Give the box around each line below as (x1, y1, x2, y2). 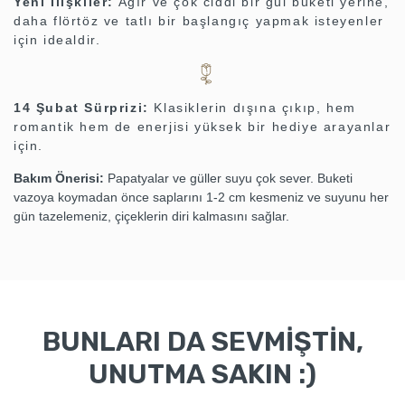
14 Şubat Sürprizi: (14, 100, 149, 116)
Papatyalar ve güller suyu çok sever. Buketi (104, 171, 353, 186)
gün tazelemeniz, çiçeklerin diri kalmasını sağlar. (14, 209, 289, 224)
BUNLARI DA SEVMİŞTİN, (42, 325, 363, 359)
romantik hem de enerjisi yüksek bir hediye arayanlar (14, 119, 391, 135)
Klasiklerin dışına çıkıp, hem (148, 100, 356, 116)
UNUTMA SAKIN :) (89, 358, 316, 391)
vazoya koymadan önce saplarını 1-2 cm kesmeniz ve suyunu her (14, 190, 389, 205)
